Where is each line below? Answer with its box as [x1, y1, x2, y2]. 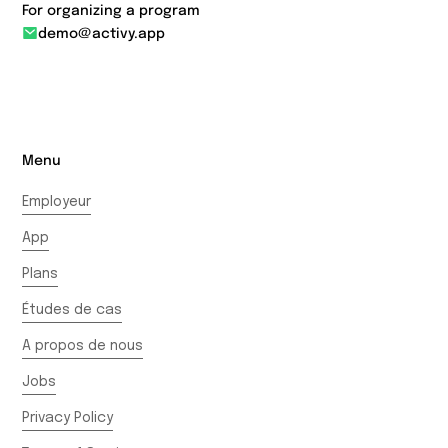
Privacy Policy [22, 411, 114, 426]
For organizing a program [22, 4, 201, 19]
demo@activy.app [38, 27, 166, 42]
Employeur [22, 195, 92, 210]
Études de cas [22, 303, 123, 318]
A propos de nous [22, 339, 144, 354]
